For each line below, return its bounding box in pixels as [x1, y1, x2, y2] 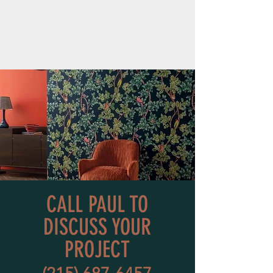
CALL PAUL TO [46, 191, 148, 218]
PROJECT [64, 236, 130, 263]
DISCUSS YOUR [43, 213, 151, 240]
